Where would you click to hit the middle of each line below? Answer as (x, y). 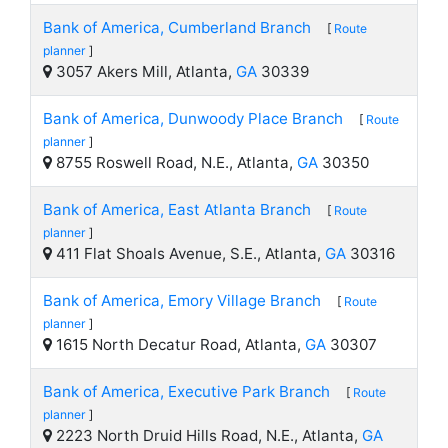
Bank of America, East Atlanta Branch (177, 209)
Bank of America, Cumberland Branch (177, 27)
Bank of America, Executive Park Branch (186, 391)
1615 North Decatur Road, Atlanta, (178, 344)
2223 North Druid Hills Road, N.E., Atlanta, (207, 435)
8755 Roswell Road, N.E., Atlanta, (174, 162)
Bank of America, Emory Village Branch (182, 300)
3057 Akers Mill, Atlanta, (144, 71)
